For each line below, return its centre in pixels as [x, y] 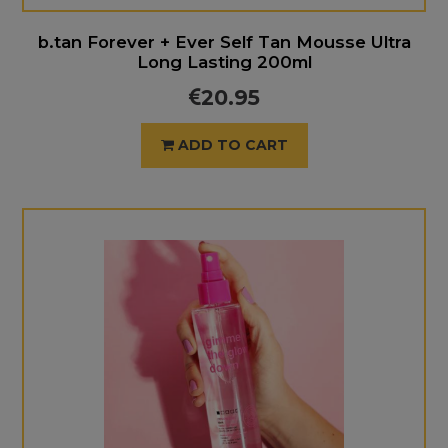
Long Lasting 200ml [224, 62]
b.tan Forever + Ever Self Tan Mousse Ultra [224, 42]
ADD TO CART [232, 145]
